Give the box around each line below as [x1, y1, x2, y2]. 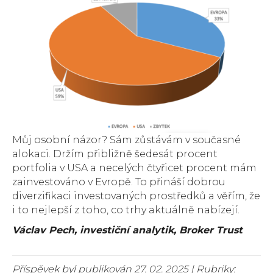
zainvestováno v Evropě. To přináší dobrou [12, 175, 225, 188]
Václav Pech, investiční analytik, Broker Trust [12, 224, 243, 236]
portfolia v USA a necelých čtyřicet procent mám [12, 161, 257, 174]
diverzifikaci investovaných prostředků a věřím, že [12, 190, 260, 202]
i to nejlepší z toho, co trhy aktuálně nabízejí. [12, 204, 239, 216]
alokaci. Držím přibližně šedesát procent [12, 147, 218, 160]
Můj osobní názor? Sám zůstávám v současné [12, 133, 241, 146]
